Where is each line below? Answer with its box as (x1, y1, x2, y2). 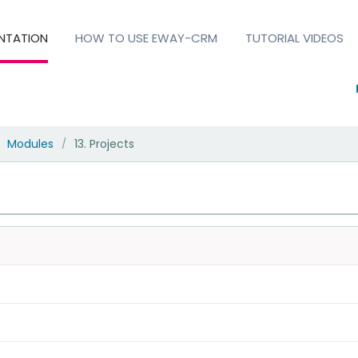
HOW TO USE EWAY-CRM (75, 29, 218, 46)
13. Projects (74, 135, 134, 152)
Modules (6, 135, 54, 152)
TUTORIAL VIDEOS (245, 29, 344, 46)
